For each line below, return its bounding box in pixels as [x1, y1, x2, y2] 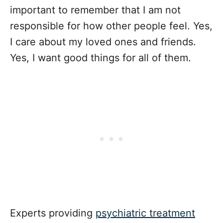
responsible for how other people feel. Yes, [10, 20, 213, 32]
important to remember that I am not [10, 4, 181, 16]
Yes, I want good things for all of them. [10, 52, 191, 64]
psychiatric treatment [96, 207, 195, 220]
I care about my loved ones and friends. [10, 36, 196, 48]
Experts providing [10, 207, 96, 220]
